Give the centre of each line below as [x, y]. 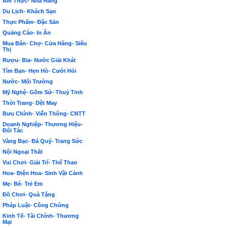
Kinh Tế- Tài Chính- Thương [41, 216]
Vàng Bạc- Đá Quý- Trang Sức [42, 141]
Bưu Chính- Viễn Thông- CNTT [44, 113]
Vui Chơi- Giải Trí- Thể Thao [40, 162]
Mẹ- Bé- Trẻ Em [23, 184]
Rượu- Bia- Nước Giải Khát [39, 60]
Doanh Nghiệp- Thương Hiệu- [43, 124]
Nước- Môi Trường [28, 81]
